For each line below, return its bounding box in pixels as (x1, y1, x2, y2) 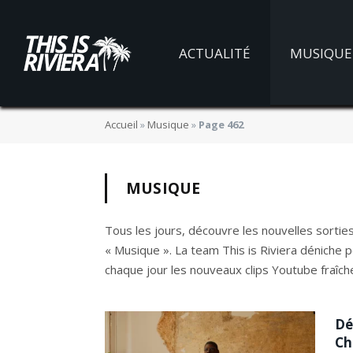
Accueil (105, 117, 138, 132)
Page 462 (199, 117, 243, 132)
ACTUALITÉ (179, 44, 251, 62)
